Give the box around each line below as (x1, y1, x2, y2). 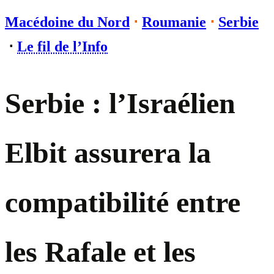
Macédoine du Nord (5, 14, 130, 30)
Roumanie (142, 14, 206, 30)
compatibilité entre (5, 186, 240, 219)
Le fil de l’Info (17, 39, 108, 54)
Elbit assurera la (5, 136, 211, 169)
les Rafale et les (5, 235, 196, 268)
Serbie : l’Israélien (5, 87, 235, 120)
